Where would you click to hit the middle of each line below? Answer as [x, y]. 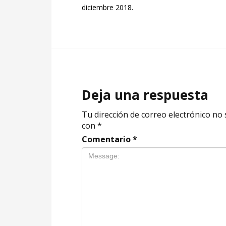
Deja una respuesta [145, 95]
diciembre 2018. [107, 8]
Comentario [107, 139]
